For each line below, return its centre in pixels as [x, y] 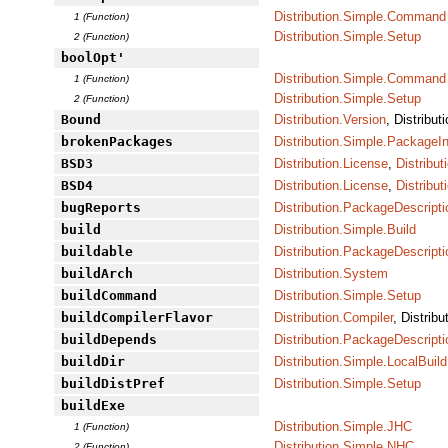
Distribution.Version [330, 120]
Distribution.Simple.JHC [343, 427]
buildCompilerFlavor [136, 318]
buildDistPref [112, 384]
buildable [96, 252]
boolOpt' [92, 58]
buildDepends [108, 340]
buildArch [96, 274]
